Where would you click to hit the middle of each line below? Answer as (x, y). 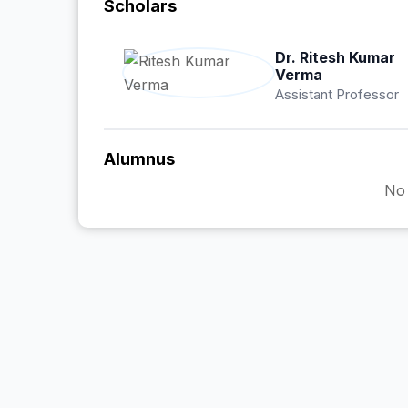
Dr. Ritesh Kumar (335, 58)
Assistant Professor (337, 94)
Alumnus (139, 159)
